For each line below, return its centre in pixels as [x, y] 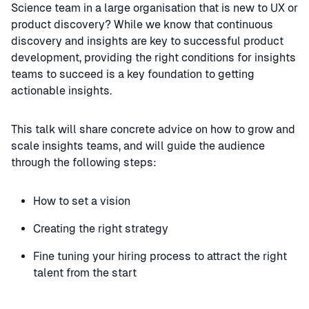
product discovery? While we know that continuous [142, 24]
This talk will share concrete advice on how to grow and [153, 129]
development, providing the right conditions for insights [153, 58]
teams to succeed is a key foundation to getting [133, 74]
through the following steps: [84, 162]
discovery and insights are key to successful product [147, 41]
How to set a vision [82, 201]
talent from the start [85, 273]
